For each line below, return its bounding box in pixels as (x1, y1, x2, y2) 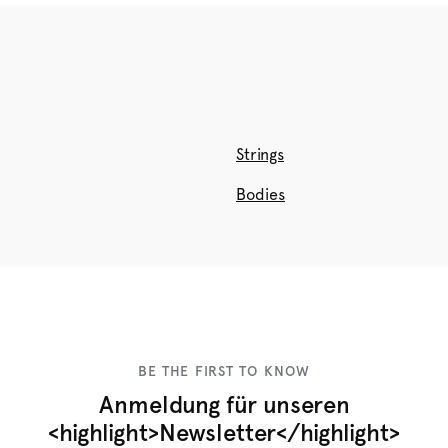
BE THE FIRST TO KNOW (137, 363, 311, 380)
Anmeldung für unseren (98, 390, 350, 419)
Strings (236, 145, 284, 164)
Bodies (236, 185, 285, 204)
